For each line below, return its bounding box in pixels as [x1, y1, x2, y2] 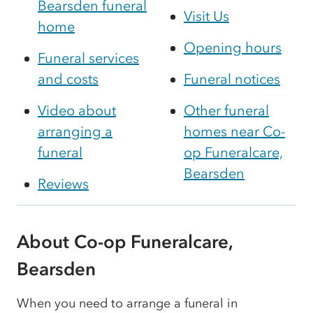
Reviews [38, 175, 89, 192]
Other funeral [184, 101, 269, 119]
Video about [38, 101, 116, 119]
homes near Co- [184, 122, 285, 140]
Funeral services [38, 49, 139, 66]
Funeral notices [184, 70, 280, 87]
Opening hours [184, 38, 282, 56]
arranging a [38, 122, 112, 140]
